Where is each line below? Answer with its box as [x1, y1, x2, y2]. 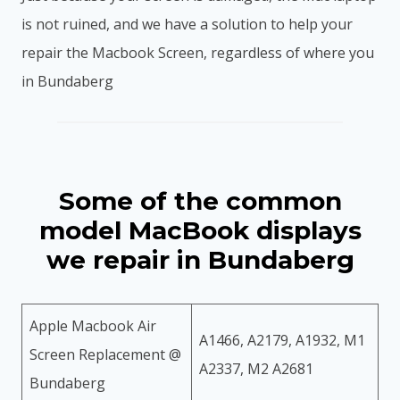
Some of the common [58, 185, 342, 216]
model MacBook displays [38, 214, 362, 246]
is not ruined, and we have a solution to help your [21, 13, 353, 34]
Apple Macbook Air [29, 315, 156, 336]
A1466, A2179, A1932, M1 [199, 329, 365, 350]
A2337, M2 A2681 [199, 358, 313, 379]
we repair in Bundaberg [46, 244, 354, 275]
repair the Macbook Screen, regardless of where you [21, 42, 374, 62]
